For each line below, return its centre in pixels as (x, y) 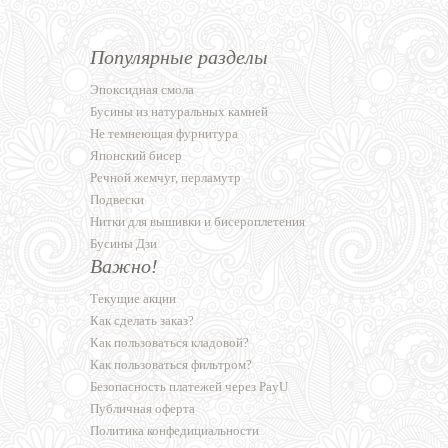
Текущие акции (133, 299)
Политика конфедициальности (174, 431)
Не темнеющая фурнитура (164, 134)
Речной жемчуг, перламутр (165, 178)
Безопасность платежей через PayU (189, 387)
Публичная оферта (142, 409)
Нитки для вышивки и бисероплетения (197, 222)
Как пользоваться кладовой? (169, 343)
